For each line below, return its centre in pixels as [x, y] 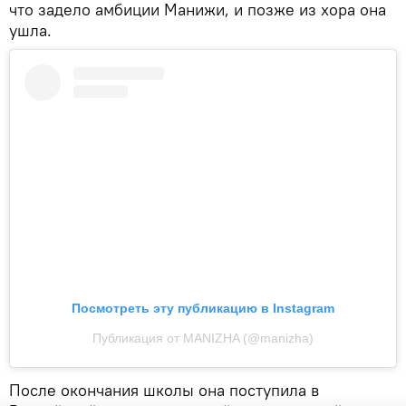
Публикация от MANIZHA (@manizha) [203, 338]
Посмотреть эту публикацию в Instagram [203, 309]
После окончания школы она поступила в [164, 391]
